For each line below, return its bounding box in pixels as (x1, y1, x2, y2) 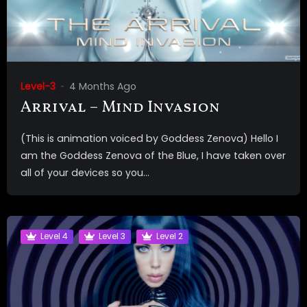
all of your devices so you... (21, 165, 149, 180)
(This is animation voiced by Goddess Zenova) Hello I (21, 131, 278, 145)
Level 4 (40, 230, 68, 243)
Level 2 (156, 230, 183, 243)
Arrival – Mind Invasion (21, 97, 220, 119)
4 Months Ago (69, 79, 136, 93)
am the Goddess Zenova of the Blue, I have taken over (21, 148, 286, 162)
